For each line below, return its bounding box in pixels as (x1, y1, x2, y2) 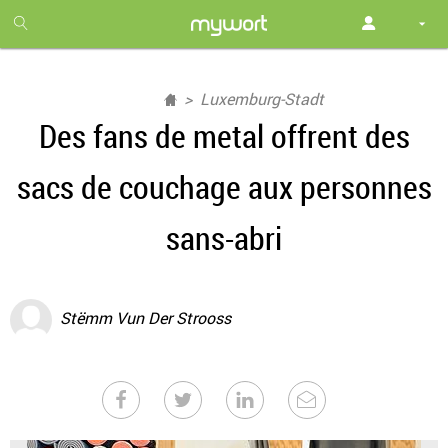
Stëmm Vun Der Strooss (60, 307, 231, 330)
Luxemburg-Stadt (200, 88, 324, 110)
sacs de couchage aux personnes (16, 165, 432, 208)
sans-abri (166, 216, 282, 259)
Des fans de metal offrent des (38, 114, 410, 157)
